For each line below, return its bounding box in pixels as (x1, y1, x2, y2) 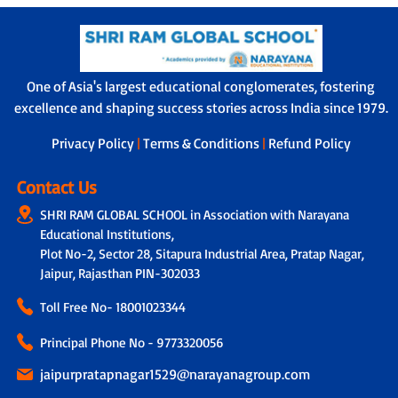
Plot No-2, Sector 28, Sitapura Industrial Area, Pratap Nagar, (39, 244, 364, 262)
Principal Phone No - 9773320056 (39, 333, 224, 351)
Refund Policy (267, 133, 351, 152)
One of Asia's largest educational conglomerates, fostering (27, 76, 376, 95)
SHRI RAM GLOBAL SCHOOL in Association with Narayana (39, 205, 349, 223)
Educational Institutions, (39, 225, 174, 243)
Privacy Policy (51, 133, 137, 152)
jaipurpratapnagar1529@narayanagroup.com (39, 364, 310, 383)
